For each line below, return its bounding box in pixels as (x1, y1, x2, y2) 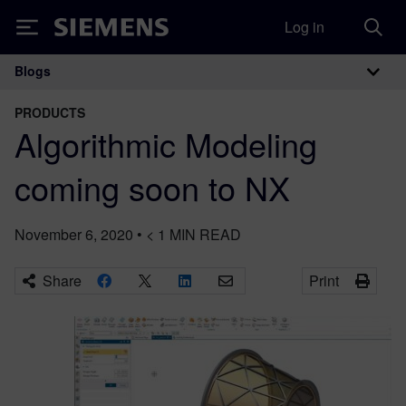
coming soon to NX (14, 164, 290, 210)
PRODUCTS (14, 103, 85, 121)
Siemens (54, 21, 114, 40)
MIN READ (169, 224, 241, 245)
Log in (285, 16, 324, 37)
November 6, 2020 (14, 224, 133, 245)
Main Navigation (14, 69, 238, 111)
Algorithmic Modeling (14, 121, 317, 167)
